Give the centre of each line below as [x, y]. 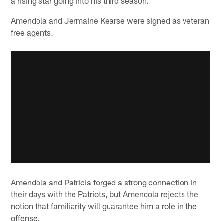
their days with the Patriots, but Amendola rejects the [105, 194]
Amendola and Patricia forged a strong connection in [104, 182]
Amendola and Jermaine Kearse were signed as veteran [110, 20]
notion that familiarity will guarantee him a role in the [104, 205]
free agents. [32, 32]
